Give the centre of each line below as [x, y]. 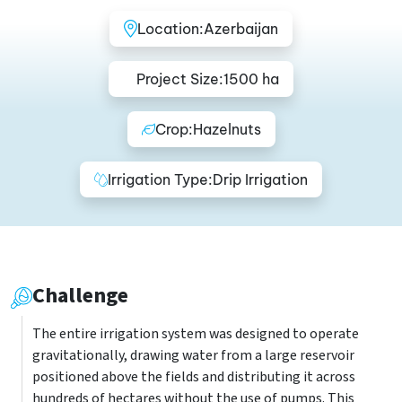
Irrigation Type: [160, 179]
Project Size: [180, 79]
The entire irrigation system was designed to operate [196, 334]
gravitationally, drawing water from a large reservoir [193, 355]
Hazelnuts [227, 129]
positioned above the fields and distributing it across [194, 377]
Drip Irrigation [260, 179]
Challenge [80, 296]
